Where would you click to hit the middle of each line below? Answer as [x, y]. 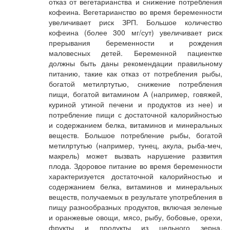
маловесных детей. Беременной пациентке [136, 53]
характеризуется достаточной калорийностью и [136, 176]
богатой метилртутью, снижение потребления [136, 84]
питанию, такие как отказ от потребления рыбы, [136, 73]
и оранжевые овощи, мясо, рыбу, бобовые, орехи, [136, 217]
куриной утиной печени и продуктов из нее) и [136, 104]
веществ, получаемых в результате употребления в [136, 197]
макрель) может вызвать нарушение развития [136, 156]
